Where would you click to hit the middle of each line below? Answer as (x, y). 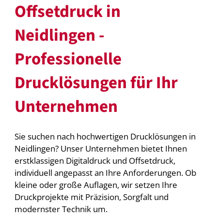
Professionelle (68, 59)
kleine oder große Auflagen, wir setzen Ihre (96, 185)
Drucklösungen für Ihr (96, 83)
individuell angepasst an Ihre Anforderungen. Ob (105, 172)
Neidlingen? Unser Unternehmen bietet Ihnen (101, 148)
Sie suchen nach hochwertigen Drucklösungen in (105, 136)
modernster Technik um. (61, 209)
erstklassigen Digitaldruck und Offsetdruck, (95, 160)
